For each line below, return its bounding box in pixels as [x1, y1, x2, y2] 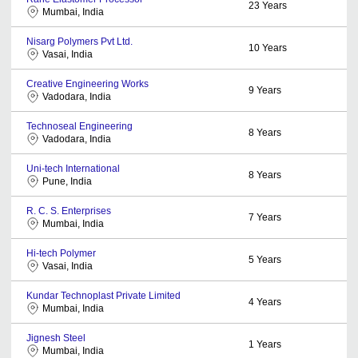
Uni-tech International [26, 162, 120, 174]
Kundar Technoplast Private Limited [26, 289, 181, 301]
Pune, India [42, 175, 92, 187]
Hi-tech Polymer [26, 247, 96, 259]
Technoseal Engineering [26, 120, 133, 132]
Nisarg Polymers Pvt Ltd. [26, 35, 133, 47]
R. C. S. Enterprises [26, 205, 111, 217]
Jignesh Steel [26, 332, 86, 344]
